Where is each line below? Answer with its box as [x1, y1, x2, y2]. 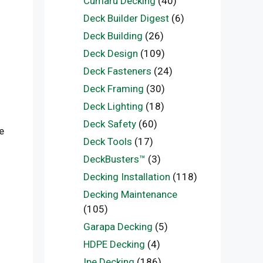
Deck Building [83, 30, 143, 42]
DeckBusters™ [83, 153, 146, 165]
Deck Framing [83, 83, 144, 95]
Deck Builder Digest [83, 12, 169, 24]
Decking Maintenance [83, 188, 177, 200]
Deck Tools [83, 136, 132, 147]
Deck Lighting [83, 100, 143, 112]
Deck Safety [83, 118, 136, 130]
